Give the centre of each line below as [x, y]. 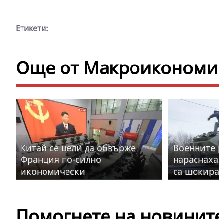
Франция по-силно [61, 159]
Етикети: [32, 28]
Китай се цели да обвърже [78, 147]
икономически [53, 171]
